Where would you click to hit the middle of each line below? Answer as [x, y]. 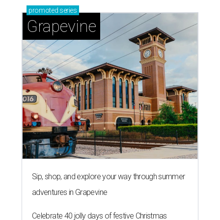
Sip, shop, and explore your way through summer [109, 176]
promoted [43, 10]
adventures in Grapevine [70, 192]
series [68, 10]
